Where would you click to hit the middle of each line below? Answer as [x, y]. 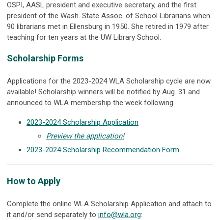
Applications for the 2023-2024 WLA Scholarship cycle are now [109, 81]
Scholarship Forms [45, 58]
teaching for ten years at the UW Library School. [84, 37]
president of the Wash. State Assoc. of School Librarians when [109, 16]
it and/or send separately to [53, 215]
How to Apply [34, 181]
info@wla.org [120, 215]
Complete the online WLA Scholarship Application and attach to [109, 204]
